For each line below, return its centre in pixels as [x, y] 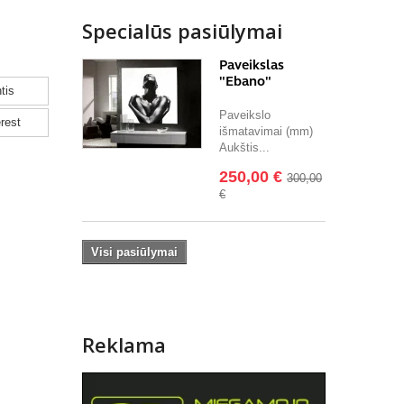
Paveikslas [252, 64]
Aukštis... [244, 147]
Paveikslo [245, 115]
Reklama [124, 344]
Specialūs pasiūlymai [182, 30]
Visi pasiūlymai [134, 252]
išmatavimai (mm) [266, 131]
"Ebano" [245, 81]
